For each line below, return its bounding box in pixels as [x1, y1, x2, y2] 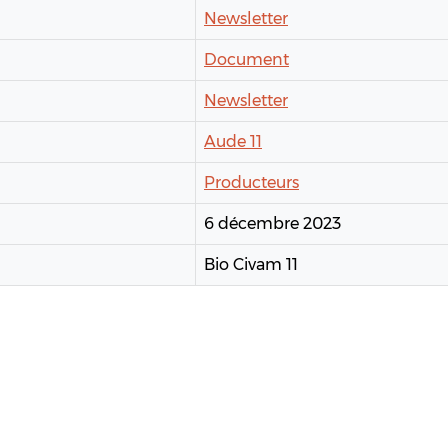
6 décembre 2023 [204, 214, 341, 234]
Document [204, 50, 289, 70]
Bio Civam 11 [204, 255, 298, 275]
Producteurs [204, 173, 299, 193]
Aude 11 [204, 132, 262, 152]
